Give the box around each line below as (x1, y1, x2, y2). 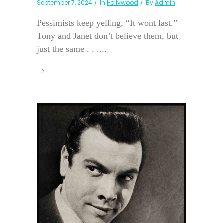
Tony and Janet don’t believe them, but (37, 31, 178, 41)
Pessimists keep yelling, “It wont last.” (37, 18, 177, 28)
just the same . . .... (37, 44, 107, 54)
